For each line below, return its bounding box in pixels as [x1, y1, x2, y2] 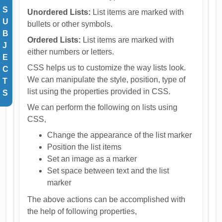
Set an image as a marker [47, 154, 137, 163]
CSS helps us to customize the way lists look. [27, 63, 186, 72]
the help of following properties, [27, 207, 137, 216]
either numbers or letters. [27, 47, 114, 56]
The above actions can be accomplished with [27, 195, 186, 204]
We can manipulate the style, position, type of [27, 75, 186, 84]
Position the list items [47, 142, 122, 151]
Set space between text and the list [47, 166, 169, 175]
